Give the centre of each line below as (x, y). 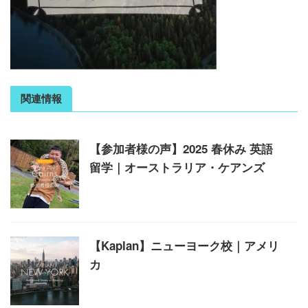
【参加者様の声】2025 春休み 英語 (181, 148)
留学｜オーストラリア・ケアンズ (177, 167)
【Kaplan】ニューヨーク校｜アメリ (184, 245)
